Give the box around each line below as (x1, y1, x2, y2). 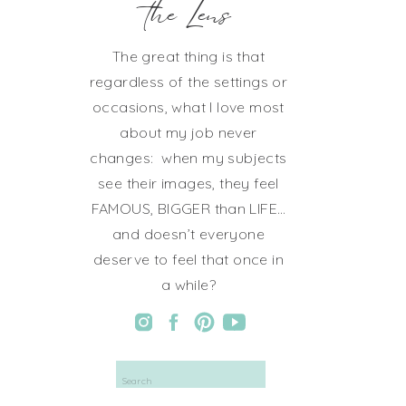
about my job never (120, 123, 257, 141)
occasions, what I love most (92, 98, 285, 116)
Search (115, 359, 154, 374)
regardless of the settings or (89, 72, 288, 91)
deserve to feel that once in (92, 250, 285, 268)
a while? (160, 275, 217, 294)
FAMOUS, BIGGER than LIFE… (91, 199, 286, 217)
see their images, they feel (98, 174, 279, 192)
